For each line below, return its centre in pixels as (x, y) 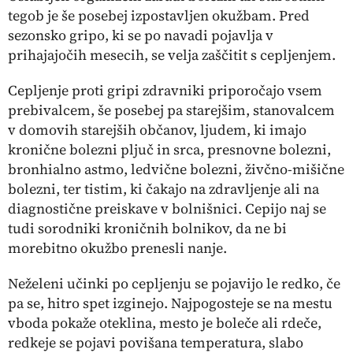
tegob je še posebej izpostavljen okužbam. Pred (159, 15)
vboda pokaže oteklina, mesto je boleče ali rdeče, (165, 323)
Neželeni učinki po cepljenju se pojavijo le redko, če (174, 283)
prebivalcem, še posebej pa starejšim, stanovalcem (171, 110)
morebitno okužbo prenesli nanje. (117, 248)
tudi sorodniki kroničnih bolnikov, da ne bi (147, 228)
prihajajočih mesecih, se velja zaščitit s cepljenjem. (172, 55)
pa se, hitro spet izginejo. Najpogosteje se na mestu (170, 303)
